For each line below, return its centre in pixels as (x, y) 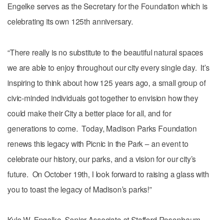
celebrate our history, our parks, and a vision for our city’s (102, 158)
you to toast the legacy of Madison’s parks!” (80, 189)
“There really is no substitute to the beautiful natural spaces (106, 52)
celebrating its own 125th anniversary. (70, 21)
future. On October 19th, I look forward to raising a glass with (108, 174)
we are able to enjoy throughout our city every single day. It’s (109, 67)
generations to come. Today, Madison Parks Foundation (102, 128)
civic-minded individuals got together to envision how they (103, 97)
